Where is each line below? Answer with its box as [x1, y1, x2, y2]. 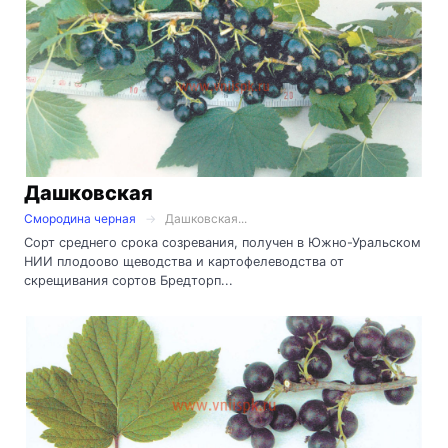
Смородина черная [24, 210, 136, 226]
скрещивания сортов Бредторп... [24, 272, 233, 288]
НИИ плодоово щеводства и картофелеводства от [24, 253, 344, 269]
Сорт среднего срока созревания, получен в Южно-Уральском [24, 234, 421, 250]
